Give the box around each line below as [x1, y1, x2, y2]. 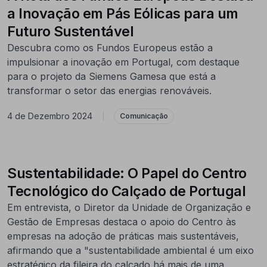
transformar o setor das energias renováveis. [7, 84, 212, 97]
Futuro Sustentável [7, 22, 133, 40]
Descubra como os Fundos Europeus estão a [7, 41, 213, 54]
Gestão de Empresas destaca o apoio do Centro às [7, 215, 236, 228]
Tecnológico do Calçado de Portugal [7, 182, 249, 200]
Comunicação [120, 111, 168, 120]
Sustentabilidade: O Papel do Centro [7, 164, 247, 182]
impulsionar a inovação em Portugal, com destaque [7, 55, 240, 68]
